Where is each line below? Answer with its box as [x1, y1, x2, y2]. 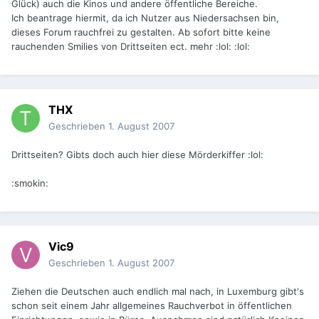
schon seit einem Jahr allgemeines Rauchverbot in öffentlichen [11, 300, 292, 312]
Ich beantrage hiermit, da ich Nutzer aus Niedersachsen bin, [11, 12, 279, 24]
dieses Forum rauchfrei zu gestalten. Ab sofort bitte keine [11, 26, 271, 38]
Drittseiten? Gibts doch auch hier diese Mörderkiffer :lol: [11, 149, 263, 161]
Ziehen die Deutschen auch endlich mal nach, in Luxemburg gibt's [11, 286, 304, 298]
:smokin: [11, 177, 48, 189]
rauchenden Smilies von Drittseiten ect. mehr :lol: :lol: [11, 41, 250, 53]
